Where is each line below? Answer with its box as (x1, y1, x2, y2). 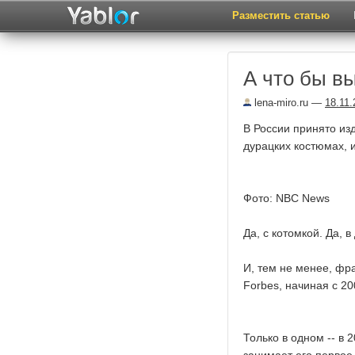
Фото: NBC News (243, 192, 330, 204)
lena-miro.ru (251, 97, 308, 109)
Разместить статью (232, 10, 330, 21)
